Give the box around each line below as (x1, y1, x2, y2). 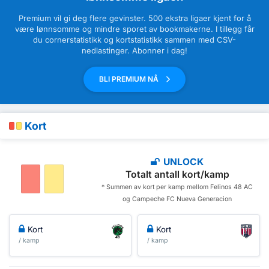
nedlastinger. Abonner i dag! (82, 46, 187, 56)
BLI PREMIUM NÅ (99, 74, 160, 84)
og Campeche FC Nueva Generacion (122, 195, 232, 203)
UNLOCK (161, 156, 204, 168)
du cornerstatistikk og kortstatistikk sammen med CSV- (33, 35, 236, 45)
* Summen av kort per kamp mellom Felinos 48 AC (101, 183, 253, 191)
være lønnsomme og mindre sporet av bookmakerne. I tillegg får (14, 24, 255, 34)
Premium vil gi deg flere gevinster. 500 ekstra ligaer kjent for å (18, 13, 251, 23)
